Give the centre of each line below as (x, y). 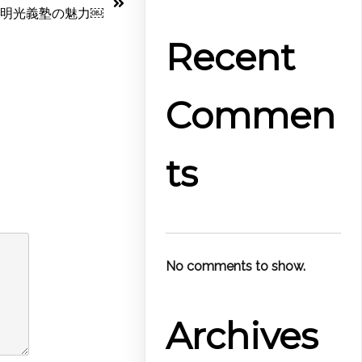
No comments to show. (236, 267)
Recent (231, 57)
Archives (242, 335)
